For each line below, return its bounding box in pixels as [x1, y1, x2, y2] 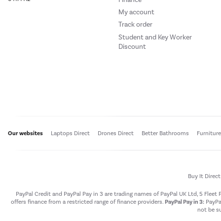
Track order [118, 20, 152, 29]
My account [118, 8, 154, 17]
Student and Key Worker [118, 33, 192, 41]
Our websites [8, 129, 43, 137]
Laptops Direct [51, 130, 90, 137]
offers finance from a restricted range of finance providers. [10, 198, 165, 206]
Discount [118, 42, 146, 51]
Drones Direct [98, 130, 134, 137]
